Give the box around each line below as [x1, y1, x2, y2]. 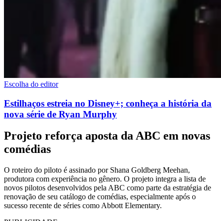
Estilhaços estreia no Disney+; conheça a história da [4, 98, 212, 109]
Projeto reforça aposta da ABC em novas [4, 129, 210, 143]
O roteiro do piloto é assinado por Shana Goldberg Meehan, [4, 166, 190, 175]
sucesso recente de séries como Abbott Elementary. [4, 201, 162, 210]
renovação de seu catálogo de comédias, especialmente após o [4, 192, 196, 201]
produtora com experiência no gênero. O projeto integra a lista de [4, 175, 206, 184]
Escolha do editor [4, 79, 58, 88]
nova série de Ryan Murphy [4, 109, 117, 119]
